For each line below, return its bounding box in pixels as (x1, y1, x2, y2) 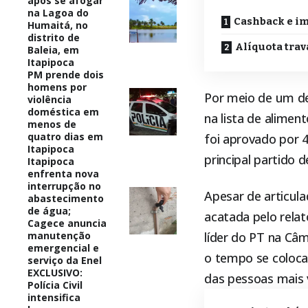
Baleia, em (27, 43, 79, 56)
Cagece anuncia (27, 216, 107, 230)
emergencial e (27, 241, 99, 254)
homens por (27, 80, 87, 93)
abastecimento (27, 191, 104, 205)
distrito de (27, 30, 80, 44)
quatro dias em (27, 129, 103, 143)
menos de (27, 117, 76, 131)
